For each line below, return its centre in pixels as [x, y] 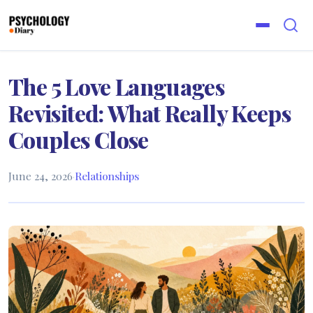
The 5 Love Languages [117, 86]
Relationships [107, 176]
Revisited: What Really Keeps [150, 113]
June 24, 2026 [41, 176]
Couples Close [79, 139]
